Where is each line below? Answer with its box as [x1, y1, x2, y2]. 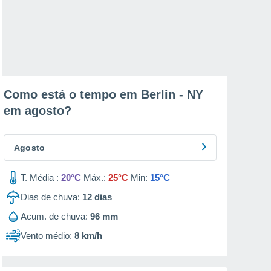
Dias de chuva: [21, 192, 80, 202]
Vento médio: [21, 230, 72, 241]
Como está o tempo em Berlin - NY [4, 88, 203, 101]
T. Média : [21, 172, 59, 183]
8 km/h [74, 230, 102, 241]
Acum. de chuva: [21, 211, 88, 221]
